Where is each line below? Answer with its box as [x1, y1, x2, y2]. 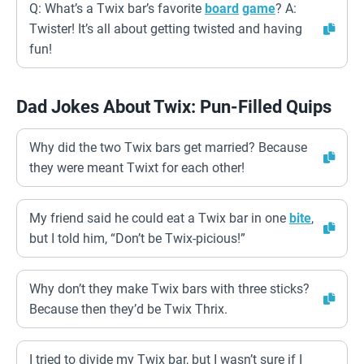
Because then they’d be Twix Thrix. [29, 301, 227, 317]
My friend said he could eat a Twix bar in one [29, 210, 289, 226]
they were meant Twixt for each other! [29, 160, 245, 175]
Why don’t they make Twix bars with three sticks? [29, 281, 310, 297]
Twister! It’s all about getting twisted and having [29, 21, 302, 37]
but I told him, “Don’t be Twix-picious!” [29, 231, 245, 246]
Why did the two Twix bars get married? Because [29, 140, 307, 155]
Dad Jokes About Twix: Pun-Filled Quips [16, 97, 331, 117]
